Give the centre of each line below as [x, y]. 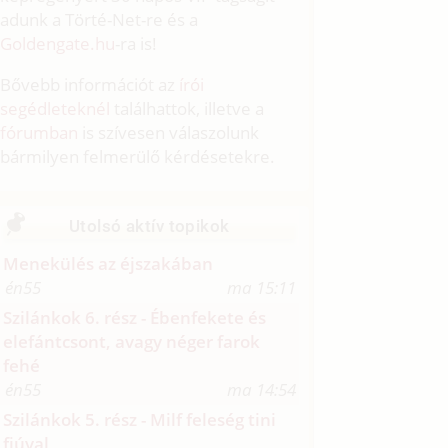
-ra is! [136, 44]
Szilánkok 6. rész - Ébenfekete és [135, 318]
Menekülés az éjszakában [108, 264]
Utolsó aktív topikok [149, 226]
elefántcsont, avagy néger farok [132, 342]
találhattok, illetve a [187, 109]
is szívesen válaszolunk [169, 133]
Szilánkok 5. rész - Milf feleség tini [140, 420]
